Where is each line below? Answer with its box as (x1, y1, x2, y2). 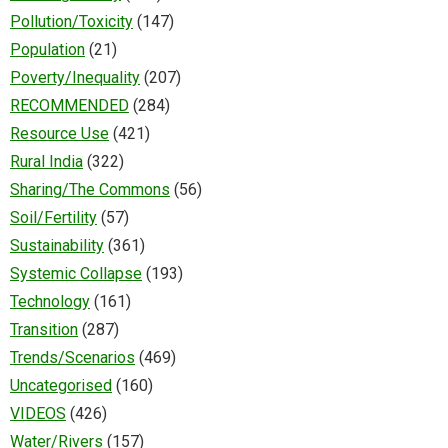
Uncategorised (10, 375, 112, 395)
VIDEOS (10, 403, 66, 423)
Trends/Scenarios (10, 347, 135, 367)
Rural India (10, 151, 83, 171)
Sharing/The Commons (10, 179, 170, 199)
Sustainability (10, 235, 104, 255)
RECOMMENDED (10, 95, 129, 115)
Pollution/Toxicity (10, 11, 133, 31)
